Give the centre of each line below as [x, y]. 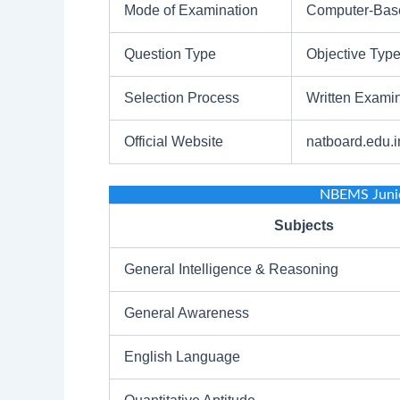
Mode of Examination [191, 11]
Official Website [174, 142]
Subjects [304, 226]
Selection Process [182, 98]
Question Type [170, 54]
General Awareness [187, 313]
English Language [182, 357]
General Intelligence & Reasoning [231, 270]
